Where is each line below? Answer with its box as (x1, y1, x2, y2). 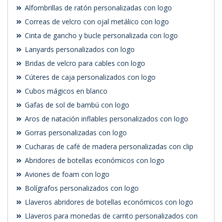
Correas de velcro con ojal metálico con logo (23, 17, 169, 27)
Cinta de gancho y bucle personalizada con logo (23, 31, 178, 41)
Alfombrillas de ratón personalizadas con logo (23, 3, 172, 13)
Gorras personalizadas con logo (23, 128, 127, 138)
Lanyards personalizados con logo (23, 45, 135, 55)
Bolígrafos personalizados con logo (23, 183, 139, 193)
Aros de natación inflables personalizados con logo (23, 114, 188, 124)
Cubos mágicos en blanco (23, 86, 108, 96)
